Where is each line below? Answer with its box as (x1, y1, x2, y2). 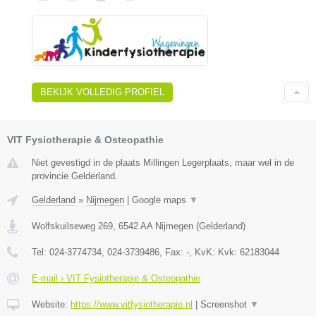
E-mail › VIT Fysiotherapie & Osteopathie (32, 273, 200, 284)
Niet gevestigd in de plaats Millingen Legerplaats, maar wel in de (32, 157, 294, 169)
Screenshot (200, 299, 250, 310)
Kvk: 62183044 (218, 247, 279, 258)
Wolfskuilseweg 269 (32, 221, 113, 232)
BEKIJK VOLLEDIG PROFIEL (40, 87, 164, 98)
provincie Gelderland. (32, 171, 118, 182)
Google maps (132, 195, 189, 206)
